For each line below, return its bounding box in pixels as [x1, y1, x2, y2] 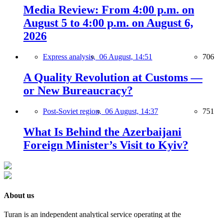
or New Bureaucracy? [23, 84, 133, 97]
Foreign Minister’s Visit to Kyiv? [23, 138, 188, 151]
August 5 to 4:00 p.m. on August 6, [23, 17, 193, 30]
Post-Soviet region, [43, 107, 105, 115]
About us [4, 191, 34, 200]
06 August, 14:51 [99, 53, 152, 61]
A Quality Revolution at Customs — [23, 71, 202, 84]
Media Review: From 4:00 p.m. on [23, 3, 194, 17]
